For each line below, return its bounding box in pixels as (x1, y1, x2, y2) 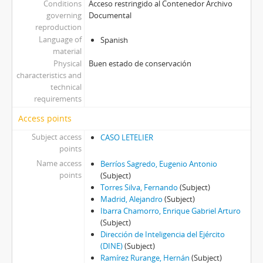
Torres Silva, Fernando (100, 182, 178, 193)
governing (46, 10, 82, 21)
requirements (33, 93, 82, 104)
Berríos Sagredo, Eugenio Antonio (100, 159, 217, 170)
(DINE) (100, 241, 123, 252)
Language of (38, 34, 82, 45)
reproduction (35, 22, 82, 33)
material (52, 46, 82, 57)
